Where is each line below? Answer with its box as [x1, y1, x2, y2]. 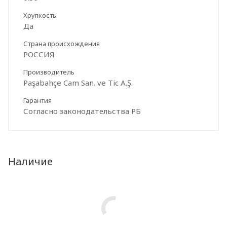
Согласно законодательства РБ [23, 105, 141, 116]
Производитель [23, 67, 74, 77]
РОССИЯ [23, 49, 55, 59]
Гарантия [23, 95, 52, 105]
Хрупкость [23, 10, 56, 20]
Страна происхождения [23, 39, 100, 48]
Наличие [8, 154, 53, 168]
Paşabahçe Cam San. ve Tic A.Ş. [23, 77, 133, 88]
